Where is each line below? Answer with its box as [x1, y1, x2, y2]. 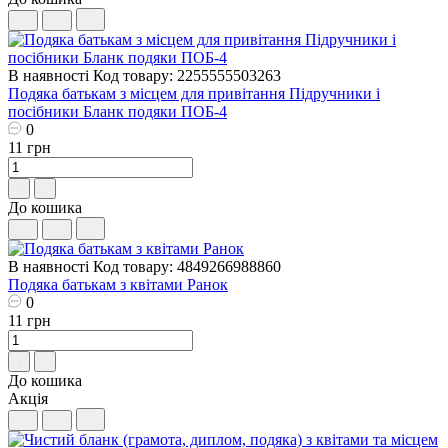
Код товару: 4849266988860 [93, 257, 281, 275]
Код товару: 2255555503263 [93, 66, 281, 84]
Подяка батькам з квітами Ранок [8, 275, 228, 293]
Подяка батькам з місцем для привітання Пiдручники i [8, 84, 380, 102]
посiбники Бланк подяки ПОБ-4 [8, 102, 227, 120]
